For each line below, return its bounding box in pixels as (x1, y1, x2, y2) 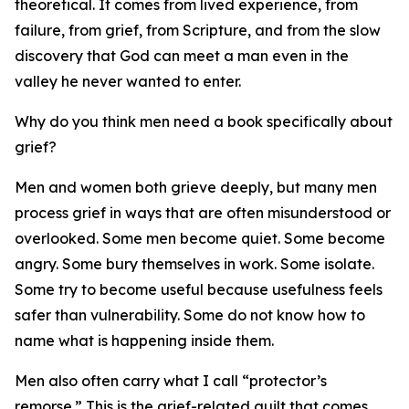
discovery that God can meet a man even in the (15, 47, 349, 66)
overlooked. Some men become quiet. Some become (15, 229, 385, 248)
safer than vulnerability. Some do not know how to (15, 306, 365, 325)
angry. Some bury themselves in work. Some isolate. (15, 255, 374, 274)
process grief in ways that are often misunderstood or (15, 204, 391, 223)
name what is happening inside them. (15, 331, 274, 351)
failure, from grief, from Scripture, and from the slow (15, 21, 381, 40)
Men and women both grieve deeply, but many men (15, 178, 377, 197)
